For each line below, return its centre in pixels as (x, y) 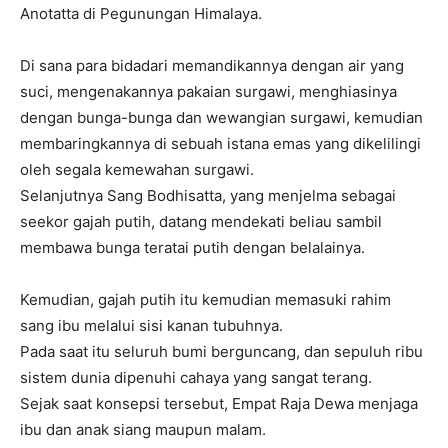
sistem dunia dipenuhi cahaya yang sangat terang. (196, 377)
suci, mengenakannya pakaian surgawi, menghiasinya (208, 91)
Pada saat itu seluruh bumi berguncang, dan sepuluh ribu (221, 351)
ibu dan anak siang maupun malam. (143, 429)
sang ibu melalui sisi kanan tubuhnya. (151, 325)
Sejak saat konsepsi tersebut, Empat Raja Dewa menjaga (219, 403)
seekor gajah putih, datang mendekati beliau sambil (201, 221)
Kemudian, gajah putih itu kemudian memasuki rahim (205, 299)
